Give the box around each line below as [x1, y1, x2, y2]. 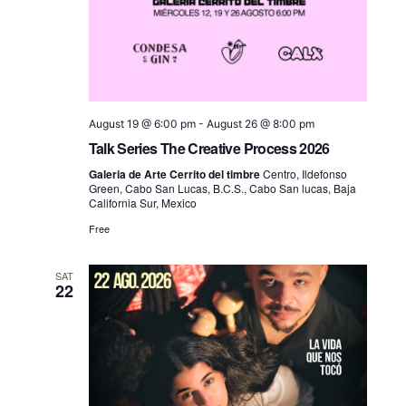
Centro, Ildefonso [262, 165, 347, 181]
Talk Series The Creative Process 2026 [88, 137, 330, 159]
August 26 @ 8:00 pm [206, 116, 314, 130]
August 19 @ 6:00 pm [88, 116, 196, 130]
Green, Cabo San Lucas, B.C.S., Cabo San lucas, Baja [88, 179, 356, 196]
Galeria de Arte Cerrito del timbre [88, 165, 263, 182]
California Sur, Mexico [88, 194, 197, 210]
